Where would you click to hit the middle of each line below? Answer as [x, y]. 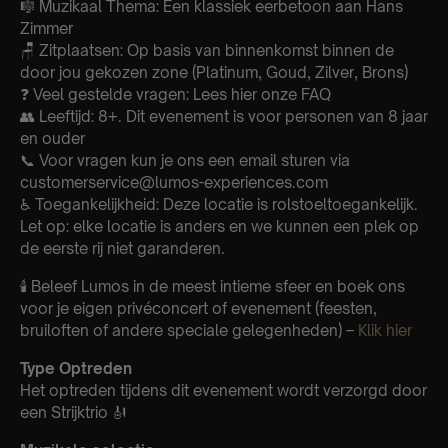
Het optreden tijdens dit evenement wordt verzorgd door [223, 390]
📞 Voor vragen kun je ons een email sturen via [185, 160]
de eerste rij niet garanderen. [122, 248]
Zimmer [46, 28]
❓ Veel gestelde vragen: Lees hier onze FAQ [175, 94]
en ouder [52, 138]
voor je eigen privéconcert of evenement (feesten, [198, 308]
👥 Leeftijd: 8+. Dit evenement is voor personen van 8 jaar [224, 116]
